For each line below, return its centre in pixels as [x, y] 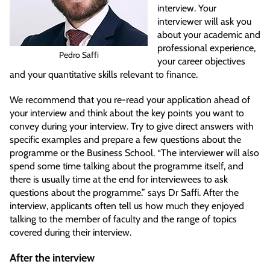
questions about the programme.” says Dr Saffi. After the [124, 192]
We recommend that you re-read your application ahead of [130, 99]
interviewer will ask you [204, 21]
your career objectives [201, 61]
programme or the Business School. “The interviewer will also [134, 152]
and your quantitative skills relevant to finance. [106, 74]
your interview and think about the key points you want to [127, 113]
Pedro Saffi [79, 55]
